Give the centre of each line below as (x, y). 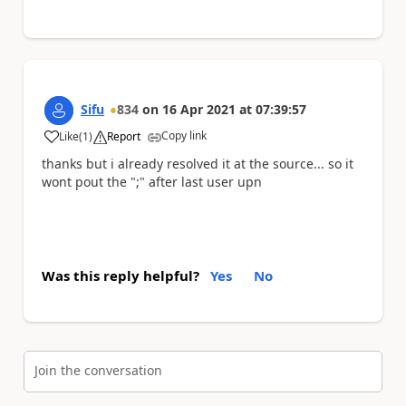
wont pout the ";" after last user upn (152, 181)
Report (124, 136)
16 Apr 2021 (199, 109)
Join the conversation (98, 370)
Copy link (184, 135)
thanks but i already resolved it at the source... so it (198, 163)
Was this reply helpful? (121, 275)
